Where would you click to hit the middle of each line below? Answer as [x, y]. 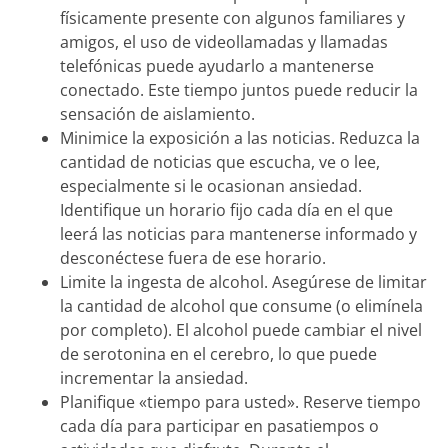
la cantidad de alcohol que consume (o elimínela [241, 305]
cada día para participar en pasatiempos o [219, 425]
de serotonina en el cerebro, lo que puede [218, 353]
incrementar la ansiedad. [154, 377]
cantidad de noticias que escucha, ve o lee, [220, 161]
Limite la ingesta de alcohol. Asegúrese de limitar [243, 281]
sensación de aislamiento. [157, 113]
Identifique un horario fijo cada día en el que [226, 209]
